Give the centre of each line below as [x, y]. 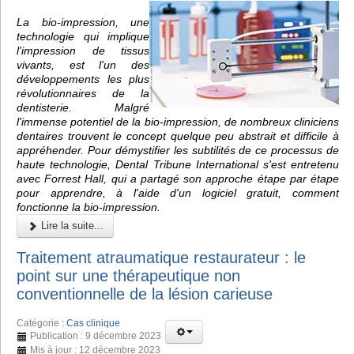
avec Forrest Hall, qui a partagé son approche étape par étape [178, 178]
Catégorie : [41, 324]
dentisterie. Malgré [83, 107]
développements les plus [83, 79]
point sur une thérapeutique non [128, 276]
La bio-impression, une [83, 22]
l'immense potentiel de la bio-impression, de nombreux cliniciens [178, 121]
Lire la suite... [71, 225]
